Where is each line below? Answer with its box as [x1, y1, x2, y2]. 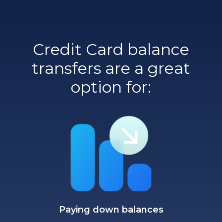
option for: [71, 77, 151, 97]
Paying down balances [58, 204, 164, 215]
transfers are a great [32, 58, 190, 78]
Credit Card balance [33, 39, 189, 59]
